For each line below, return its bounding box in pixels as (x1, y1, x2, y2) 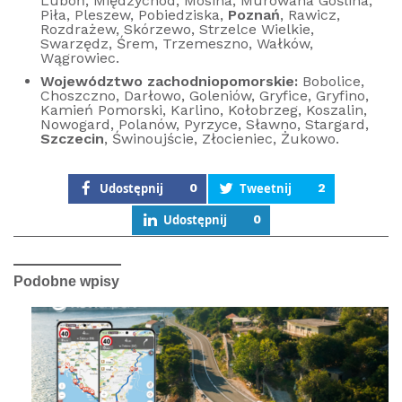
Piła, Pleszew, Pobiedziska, (40, 6, 228, 23)
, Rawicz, (280, 6, 340, 23)
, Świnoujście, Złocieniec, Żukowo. (104, 130, 339, 147)
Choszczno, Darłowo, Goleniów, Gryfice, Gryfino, (40, 87, 369, 104)
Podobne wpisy (13, 274, 119, 289)
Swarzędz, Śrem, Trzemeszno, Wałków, (40, 35, 313, 52)
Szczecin (40, 130, 104, 147)
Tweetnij (239, 180, 292, 197)
